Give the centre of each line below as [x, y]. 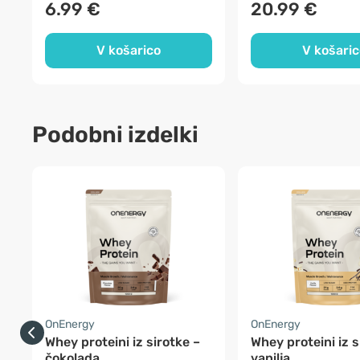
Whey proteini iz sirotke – [123, 342]
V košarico [129, 50]
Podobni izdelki [115, 135]
